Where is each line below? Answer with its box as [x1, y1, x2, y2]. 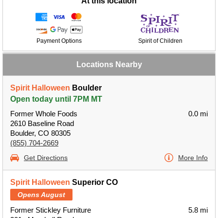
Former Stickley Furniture [10, 206, 91, 214]
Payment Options [36, 37, 82, 44]
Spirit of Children [138, 37, 182, 44]
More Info [178, 154, 208, 162]
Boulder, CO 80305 [10, 129, 71, 137]
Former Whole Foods [10, 109, 77, 118]
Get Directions [24, 154, 68, 162]
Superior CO [70, 178, 118, 186]
